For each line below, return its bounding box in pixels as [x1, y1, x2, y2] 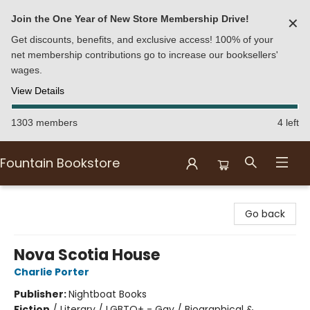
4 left [277, 117, 299, 128]
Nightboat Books [69, 287, 147, 301]
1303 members [11, 117, 77, 128]
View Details [11, 85, 64, 96]
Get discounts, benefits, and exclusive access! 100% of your [11, 34, 273, 45]
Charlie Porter [14, 265, 89, 279]
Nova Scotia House [14, 244, 160, 266]
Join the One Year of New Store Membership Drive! [11, 13, 249, 24]
